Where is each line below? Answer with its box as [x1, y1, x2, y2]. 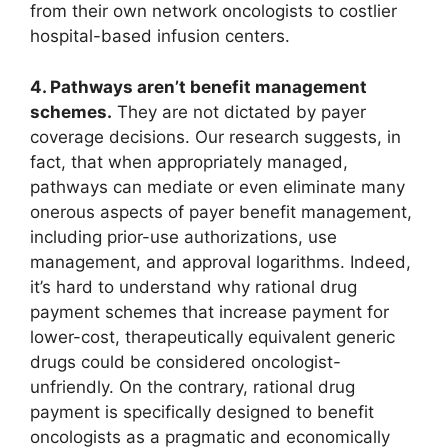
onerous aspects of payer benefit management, [30, 201, 412, 222]
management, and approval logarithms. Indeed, [30, 251, 411, 272]
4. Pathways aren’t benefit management [30, 76, 367, 97]
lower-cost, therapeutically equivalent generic [30, 326, 395, 347]
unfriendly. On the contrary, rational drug [30, 376, 355, 397]
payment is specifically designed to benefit [30, 401, 374, 422]
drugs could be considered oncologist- [30, 351, 341, 372]
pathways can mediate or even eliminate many [30, 176, 405, 197]
